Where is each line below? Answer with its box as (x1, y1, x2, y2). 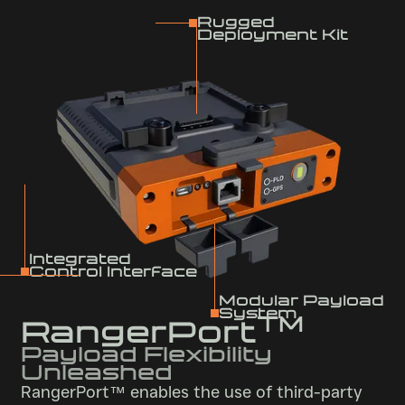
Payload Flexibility (20, 341, 272, 366)
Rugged (197, 14, 276, 32)
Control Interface (29, 262, 198, 280)
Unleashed (20, 359, 173, 384)
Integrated (29, 250, 132, 268)
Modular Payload (219, 291, 385, 309)
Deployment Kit (197, 26, 349, 44)
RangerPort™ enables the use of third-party (20, 381, 363, 402)
